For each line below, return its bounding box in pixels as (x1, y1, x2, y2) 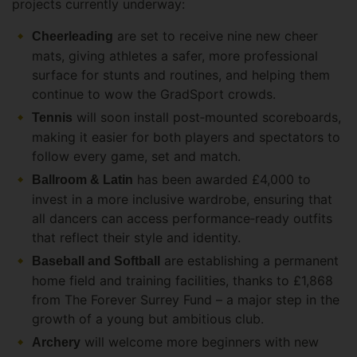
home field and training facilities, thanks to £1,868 (32, 273, 333, 289)
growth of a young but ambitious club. (32, 311, 268, 328)
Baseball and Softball (32, 254, 160, 269)
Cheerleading (32, 29, 113, 44)
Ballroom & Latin (32, 173, 133, 187)
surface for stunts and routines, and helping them (32, 67, 330, 84)
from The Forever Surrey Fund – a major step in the (32, 292, 339, 308)
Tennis (32, 111, 73, 125)
